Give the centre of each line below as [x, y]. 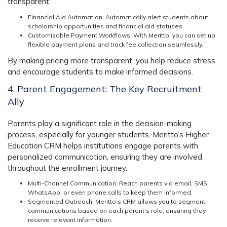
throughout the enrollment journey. [67, 168]
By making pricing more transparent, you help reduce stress [111, 60]
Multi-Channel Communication [72, 183]
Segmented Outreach [60, 202]
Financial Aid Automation [65, 17]
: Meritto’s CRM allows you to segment [149, 202]
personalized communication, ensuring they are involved [105, 157]
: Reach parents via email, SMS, [162, 183]
